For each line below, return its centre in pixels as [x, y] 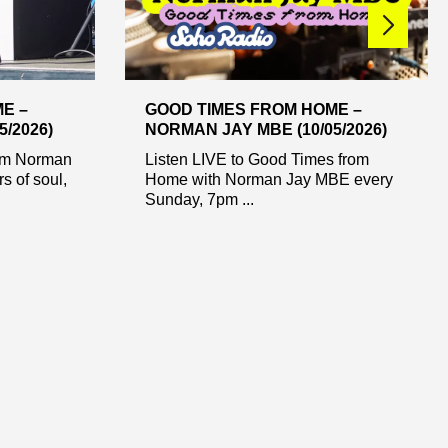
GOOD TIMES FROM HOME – [253, 109]
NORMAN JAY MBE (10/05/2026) [265, 129]
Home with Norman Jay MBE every [268, 179]
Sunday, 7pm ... [199, 199]
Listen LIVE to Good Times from [256, 159]
